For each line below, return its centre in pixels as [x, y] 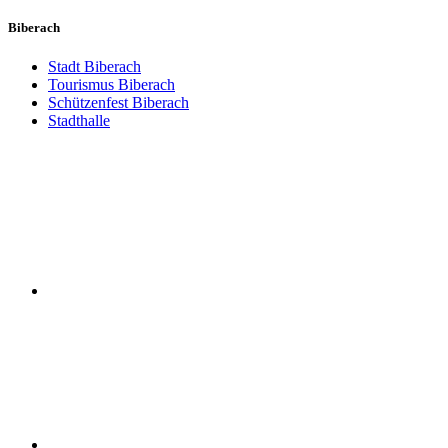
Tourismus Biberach [111, 85]
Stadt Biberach [94, 67]
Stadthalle [79, 121]
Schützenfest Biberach [118, 103]
